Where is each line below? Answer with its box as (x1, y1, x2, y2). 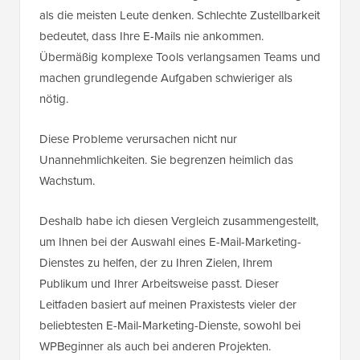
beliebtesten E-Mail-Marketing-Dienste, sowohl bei (39, 317, 301, 335)
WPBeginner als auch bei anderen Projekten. (39, 337, 271, 356)
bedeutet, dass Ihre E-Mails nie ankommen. (39, 27, 264, 46)
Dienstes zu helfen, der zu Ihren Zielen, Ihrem (39, 254, 272, 272)
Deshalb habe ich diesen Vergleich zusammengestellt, (39, 212, 318, 231)
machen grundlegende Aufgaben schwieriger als (39, 69, 292, 88)
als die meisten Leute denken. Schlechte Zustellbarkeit (39, 6, 320, 25)
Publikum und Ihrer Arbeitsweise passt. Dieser (39, 275, 279, 293)
